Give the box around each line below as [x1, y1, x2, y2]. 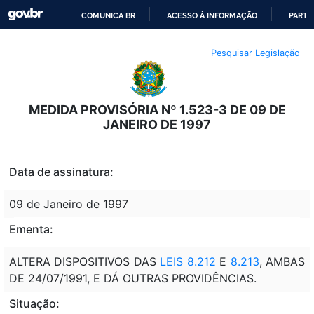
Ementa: [9, 221, 53, 236]
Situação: [9, 296, 60, 310]
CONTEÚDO [156, 83, 200, 93]
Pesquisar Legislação [211, 47, 300, 58]
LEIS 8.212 [160, 254, 216, 268]
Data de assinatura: [9, 164, 114, 179]
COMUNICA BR [81, 11, 136, 20]
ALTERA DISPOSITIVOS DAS [9, 254, 161, 268]
